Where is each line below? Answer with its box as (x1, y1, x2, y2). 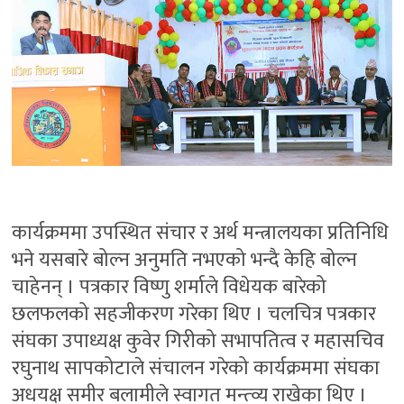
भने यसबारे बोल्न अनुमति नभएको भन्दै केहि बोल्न (12, 243, 358, 277)
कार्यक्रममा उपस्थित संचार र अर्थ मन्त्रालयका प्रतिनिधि (12, 216, 390, 250)
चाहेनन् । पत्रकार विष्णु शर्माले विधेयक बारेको (12, 270, 327, 304)
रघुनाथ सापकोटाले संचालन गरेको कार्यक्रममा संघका (12, 351, 381, 385)
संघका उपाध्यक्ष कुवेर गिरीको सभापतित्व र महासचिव (12, 324, 385, 358)
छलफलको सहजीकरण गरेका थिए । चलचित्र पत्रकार (12, 297, 377, 331)
